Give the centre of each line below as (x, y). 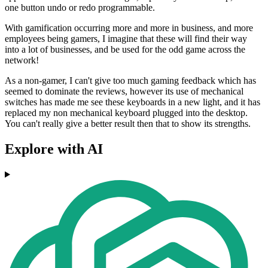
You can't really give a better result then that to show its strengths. (128, 124)
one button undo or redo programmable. (80, 8)
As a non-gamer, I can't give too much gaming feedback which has (130, 81)
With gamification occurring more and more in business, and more (129, 28)
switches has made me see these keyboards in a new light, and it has (133, 102)
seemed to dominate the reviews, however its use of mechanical (124, 92)
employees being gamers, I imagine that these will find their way (126, 39)
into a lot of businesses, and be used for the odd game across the (125, 50)
